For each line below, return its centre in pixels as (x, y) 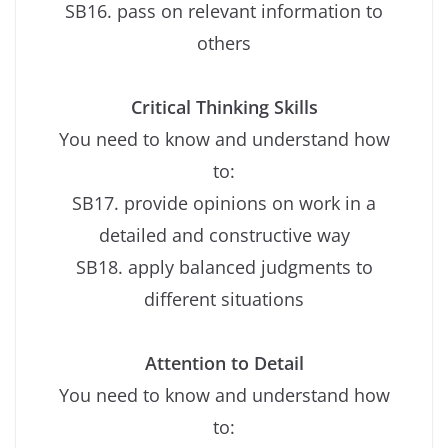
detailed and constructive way (224, 235)
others (224, 43)
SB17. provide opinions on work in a (224, 203)
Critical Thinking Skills (224, 107)
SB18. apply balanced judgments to (224, 267)
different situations (224, 299)
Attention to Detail (224, 363)
